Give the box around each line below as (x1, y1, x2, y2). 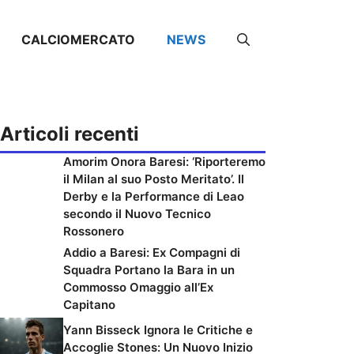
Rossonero (63, 224, 124, 239)
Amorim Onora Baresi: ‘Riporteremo (63, 154, 265, 169)
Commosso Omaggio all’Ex (63, 280, 213, 295)
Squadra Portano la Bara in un (63, 262, 235, 277)
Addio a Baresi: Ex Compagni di (63, 245, 240, 260)
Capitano (63, 297, 115, 312)
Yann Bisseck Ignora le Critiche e (63, 322, 253, 337)
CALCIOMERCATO (21, 32, 135, 47)
